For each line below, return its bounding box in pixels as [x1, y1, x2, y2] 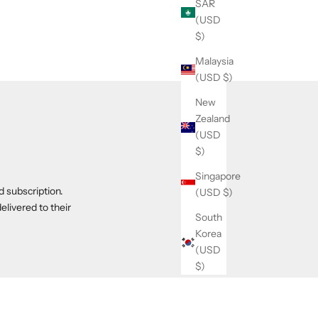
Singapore [195, 170, 241, 183]
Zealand [195, 112, 230, 126]
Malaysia [195, 55, 234, 68]
